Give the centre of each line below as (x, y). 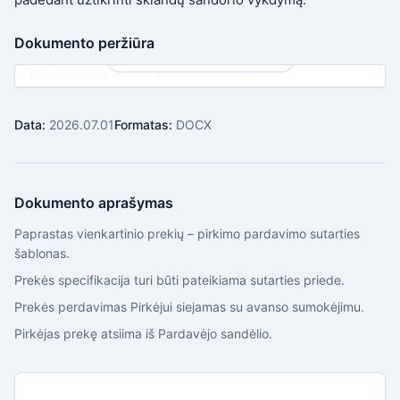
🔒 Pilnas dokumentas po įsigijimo (200, 58)
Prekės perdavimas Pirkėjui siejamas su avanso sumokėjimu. (189, 307)
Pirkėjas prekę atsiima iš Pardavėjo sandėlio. (143, 333)
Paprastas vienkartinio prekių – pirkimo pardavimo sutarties (187, 233)
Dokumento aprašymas (94, 203)
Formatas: (143, 125)
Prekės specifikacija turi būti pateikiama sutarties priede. (179, 280)
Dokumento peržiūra (84, 43)
